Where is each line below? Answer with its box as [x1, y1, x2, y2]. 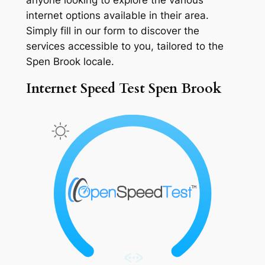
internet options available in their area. [25, 9, 209, 21]
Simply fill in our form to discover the [25, 24, 199, 37]
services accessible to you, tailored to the [25, 40, 224, 52]
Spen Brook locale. [25, 55, 114, 67]
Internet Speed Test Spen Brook [25, 79, 222, 98]
